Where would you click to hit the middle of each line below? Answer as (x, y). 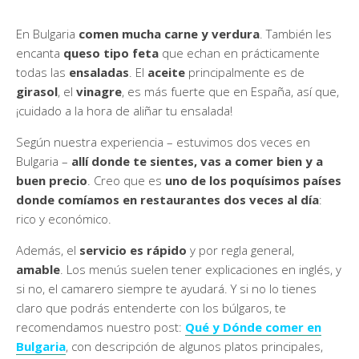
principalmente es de (245, 73)
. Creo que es (126, 181)
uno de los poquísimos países (253, 181)
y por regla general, (240, 250)
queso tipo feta (111, 53)
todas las (42, 73)
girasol (37, 92)
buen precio (52, 181)
